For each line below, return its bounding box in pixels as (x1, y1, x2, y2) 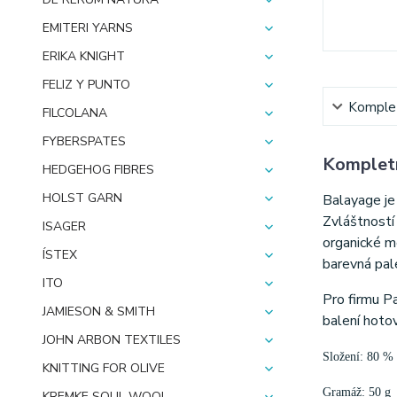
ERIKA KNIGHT (43, 48, 125, 65)
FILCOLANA (43, 105, 107, 121)
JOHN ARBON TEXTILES (43, 331, 181, 348)
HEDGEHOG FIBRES (43, 161, 154, 178)
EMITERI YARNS (43, 19, 133, 36)
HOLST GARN (43, 190, 122, 206)
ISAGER (43, 218, 86, 235)
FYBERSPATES (43, 133, 126, 150)
